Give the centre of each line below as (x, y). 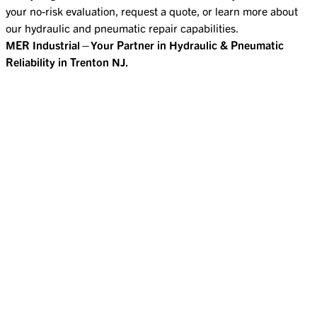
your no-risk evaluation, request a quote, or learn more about (152, 10)
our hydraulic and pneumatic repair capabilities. (122, 27)
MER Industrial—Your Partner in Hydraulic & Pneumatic (145, 44)
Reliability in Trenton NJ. (67, 61)
